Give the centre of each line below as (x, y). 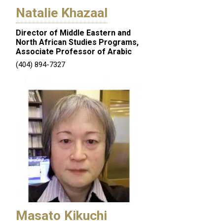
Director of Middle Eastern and (73, 33)
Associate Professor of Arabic (74, 52)
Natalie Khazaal (62, 13)
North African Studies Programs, (77, 42)
